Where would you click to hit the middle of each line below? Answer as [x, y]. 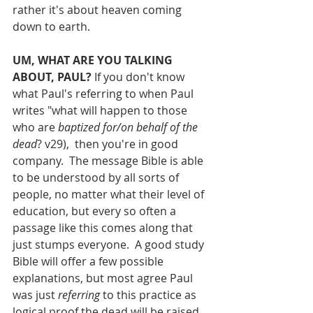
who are [35, 127]
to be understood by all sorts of [97, 177]
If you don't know [139, 77]
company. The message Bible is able [109, 160]
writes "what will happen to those [101, 110]
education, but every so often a [96, 211]
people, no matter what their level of [110, 194]
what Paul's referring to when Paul [104, 93]
